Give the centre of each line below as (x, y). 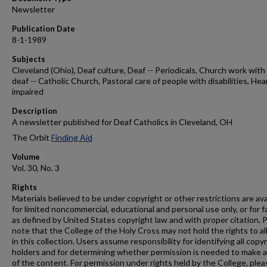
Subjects (29, 59)
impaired (28, 91)
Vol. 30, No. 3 (36, 168)
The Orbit (32, 137)
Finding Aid (72, 137)
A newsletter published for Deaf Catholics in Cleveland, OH (122, 122)
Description (35, 111)
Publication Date (44, 29)
